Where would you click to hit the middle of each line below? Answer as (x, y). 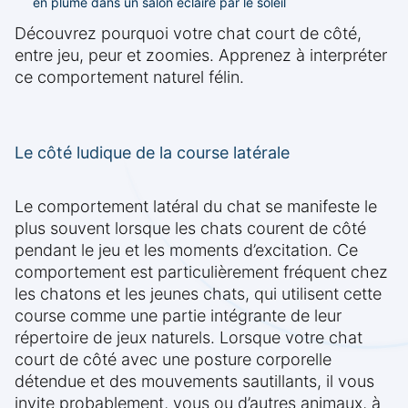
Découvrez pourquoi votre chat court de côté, (188, 34)
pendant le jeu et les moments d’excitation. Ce (186, 250)
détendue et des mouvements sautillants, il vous (194, 382)
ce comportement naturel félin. (129, 77)
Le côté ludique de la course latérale (152, 153)
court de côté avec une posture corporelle (173, 360)
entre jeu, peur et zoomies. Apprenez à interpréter (201, 56)
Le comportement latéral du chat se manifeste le (196, 207)
